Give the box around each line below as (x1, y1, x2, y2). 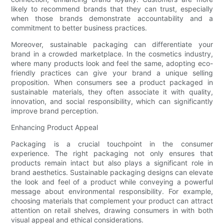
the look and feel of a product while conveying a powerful (11, 177, 213, 186)
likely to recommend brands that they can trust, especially (11, 4, 213, 13)
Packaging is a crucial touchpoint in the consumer (11, 139, 213, 148)
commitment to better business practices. (11, 23, 147, 32)
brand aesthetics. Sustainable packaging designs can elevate (11, 167, 213, 176)
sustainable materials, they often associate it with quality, (11, 87, 213, 96)
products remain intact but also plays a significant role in (11, 158, 213, 167)
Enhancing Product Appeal (11, 122, 98, 131)
